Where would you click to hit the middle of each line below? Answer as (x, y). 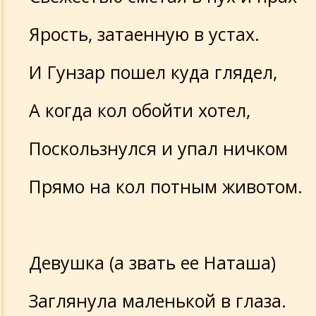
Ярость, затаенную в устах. (144, 34)
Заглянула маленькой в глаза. (158, 300)
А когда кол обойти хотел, (140, 110)
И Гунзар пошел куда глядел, (153, 72)
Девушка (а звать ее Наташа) (152, 262)
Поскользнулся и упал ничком (158, 148)
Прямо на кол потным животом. (166, 186)
